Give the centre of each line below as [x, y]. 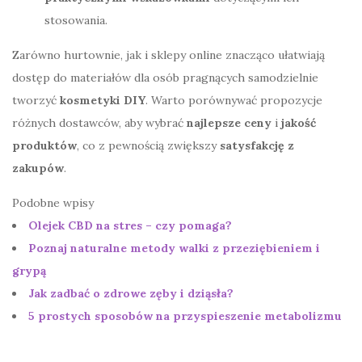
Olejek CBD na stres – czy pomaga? [130, 225]
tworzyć [36, 100]
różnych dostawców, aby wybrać [99, 122]
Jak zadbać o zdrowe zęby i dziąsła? [131, 293]
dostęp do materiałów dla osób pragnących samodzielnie [165, 77]
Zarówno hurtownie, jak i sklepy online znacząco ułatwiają [168, 55]
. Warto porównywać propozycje [234, 100]
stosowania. [76, 20]
